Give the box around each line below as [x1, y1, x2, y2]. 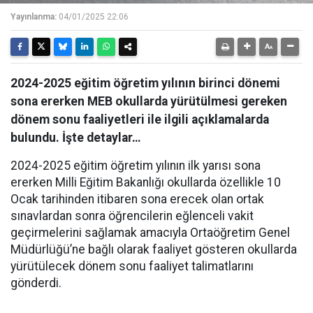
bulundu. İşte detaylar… [10, 131, 141, 145]
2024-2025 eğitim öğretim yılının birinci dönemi [10, 76, 280, 90]
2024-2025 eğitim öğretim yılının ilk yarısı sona [10, 159, 261, 173]
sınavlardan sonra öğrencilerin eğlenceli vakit [10, 209, 254, 223]
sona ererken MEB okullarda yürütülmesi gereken [10, 94, 287, 108]
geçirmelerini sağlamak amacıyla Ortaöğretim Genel [10, 226, 290, 240]
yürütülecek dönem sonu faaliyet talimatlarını [10, 259, 254, 273]
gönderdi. [10, 276, 61, 290]
